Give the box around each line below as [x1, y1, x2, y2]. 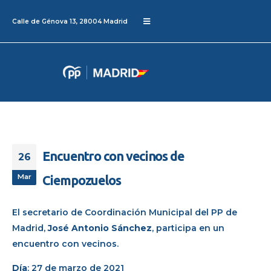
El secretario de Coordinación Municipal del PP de [12, 206, 237, 218]
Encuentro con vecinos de [42, 148, 184, 163]
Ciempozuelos [42, 172, 121, 188]
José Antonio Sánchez [48, 222, 152, 233]
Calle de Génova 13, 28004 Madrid [12, 17, 128, 25]
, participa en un [152, 222, 224, 233]
